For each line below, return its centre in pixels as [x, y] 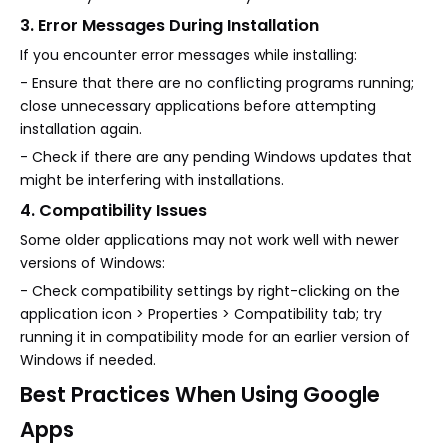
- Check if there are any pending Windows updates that [216, 156]
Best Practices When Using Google [200, 394]
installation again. [81, 128]
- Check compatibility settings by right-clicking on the [210, 290]
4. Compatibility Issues [113, 210]
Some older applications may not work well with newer [209, 239]
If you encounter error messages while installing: [188, 54]
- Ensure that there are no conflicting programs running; [217, 82]
